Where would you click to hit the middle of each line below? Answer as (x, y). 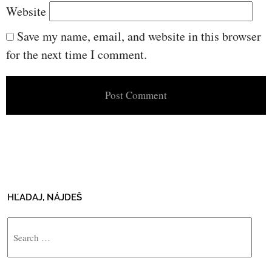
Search (19, 224)
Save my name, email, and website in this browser (139, 36)
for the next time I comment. (76, 54)
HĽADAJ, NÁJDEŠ (45, 197)
